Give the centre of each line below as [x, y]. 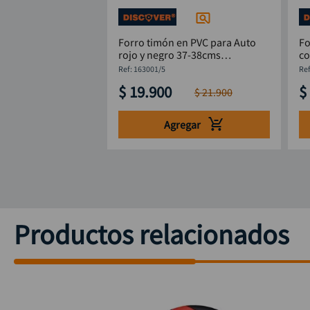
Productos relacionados [152, 235]
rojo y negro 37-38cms [170, 55]
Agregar [182, 124]
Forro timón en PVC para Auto [188, 43]
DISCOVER [142, 67]
